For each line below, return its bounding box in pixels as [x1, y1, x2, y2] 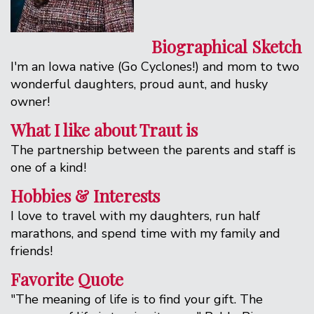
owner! [11, 93, 50, 110]
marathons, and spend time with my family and [11, 224, 280, 242]
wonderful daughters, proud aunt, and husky [11, 75, 268, 93]
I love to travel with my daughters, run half [11, 207, 260, 224]
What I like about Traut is [11, 118, 198, 141]
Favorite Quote [11, 267, 123, 290]
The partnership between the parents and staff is [11, 141, 296, 158]
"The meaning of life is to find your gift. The [11, 290, 263, 308]
